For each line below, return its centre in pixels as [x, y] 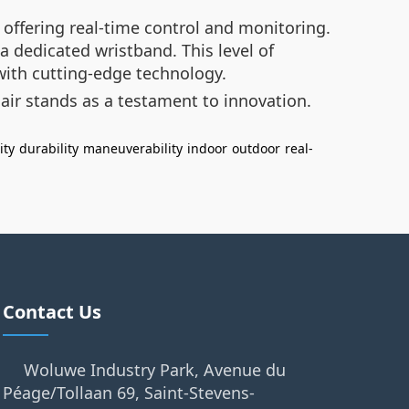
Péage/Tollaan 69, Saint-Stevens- [128, 393]
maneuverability [133, 148]
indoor [207, 148]
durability [49, 148]
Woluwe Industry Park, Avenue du [154, 370]
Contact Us [52, 312]
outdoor [256, 148]
